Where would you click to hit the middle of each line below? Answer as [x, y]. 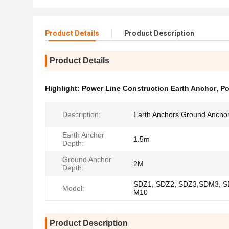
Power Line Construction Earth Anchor [149, 88]
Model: [73, 188]
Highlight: [63, 88]
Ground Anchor [87, 159]
